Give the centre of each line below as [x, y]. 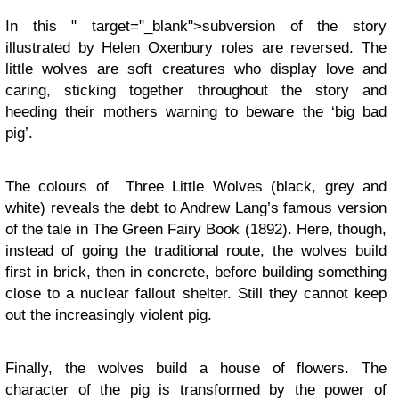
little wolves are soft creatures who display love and [196, 69]
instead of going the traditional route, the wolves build [196, 251]
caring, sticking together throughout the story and [196, 90]
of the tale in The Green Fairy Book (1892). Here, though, [196, 229]
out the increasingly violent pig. [109, 315]
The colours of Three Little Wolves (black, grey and [196, 187]
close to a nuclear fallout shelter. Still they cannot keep [196, 293]
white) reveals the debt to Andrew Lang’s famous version [196, 208]
